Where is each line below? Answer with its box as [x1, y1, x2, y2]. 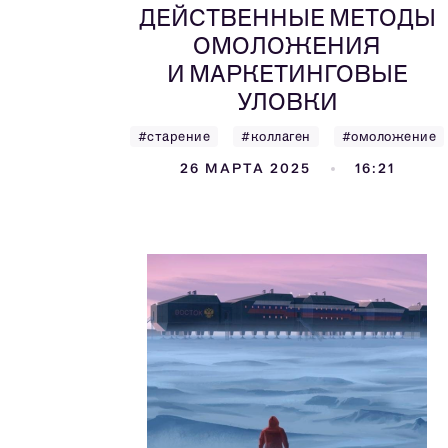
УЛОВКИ [236, 87, 338, 116]
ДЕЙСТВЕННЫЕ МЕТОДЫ [138, 3, 436, 32]
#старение [137, 129, 211, 144]
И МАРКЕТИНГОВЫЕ [166, 59, 408, 88]
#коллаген [241, 129, 311, 144]
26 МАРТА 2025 [179, 160, 311, 177]
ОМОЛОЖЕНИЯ [193, 31, 381, 60]
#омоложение [341, 129, 437, 144]
